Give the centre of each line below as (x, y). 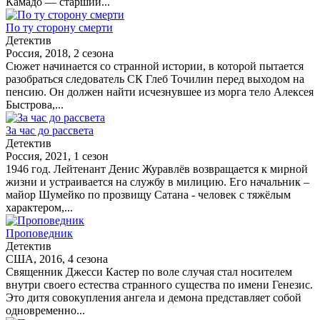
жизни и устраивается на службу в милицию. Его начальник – (157, 181)
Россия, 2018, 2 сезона (60, 53)
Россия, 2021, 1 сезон (57, 156)
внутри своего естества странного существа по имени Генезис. (159, 284)
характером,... (39, 207)
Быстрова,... (35, 104)
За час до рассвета (50, 130)
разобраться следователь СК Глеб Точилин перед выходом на (155, 79)
